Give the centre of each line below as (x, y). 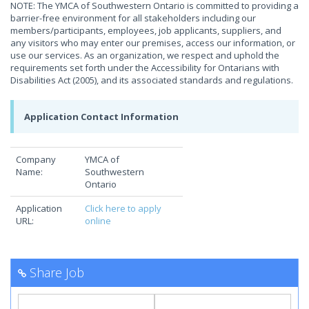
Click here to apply (123, 208)
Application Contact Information (101, 117)
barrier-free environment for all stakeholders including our (133, 18)
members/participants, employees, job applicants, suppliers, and (146, 30)
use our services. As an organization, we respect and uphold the (145, 55)
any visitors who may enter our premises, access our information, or (153, 43)
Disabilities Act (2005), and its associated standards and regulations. (152, 80)
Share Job (57, 272)
